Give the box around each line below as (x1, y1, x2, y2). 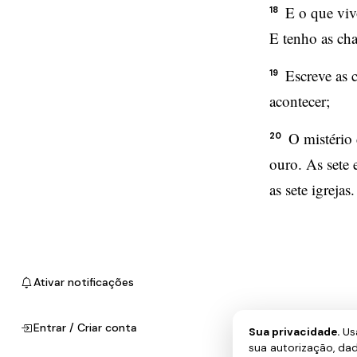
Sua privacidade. (249, 325, 339, 339)
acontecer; (269, 91, 330, 111)
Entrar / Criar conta (33, 320, 137, 335)
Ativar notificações (33, 275, 134, 289)
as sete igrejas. (269, 179, 355, 199)
